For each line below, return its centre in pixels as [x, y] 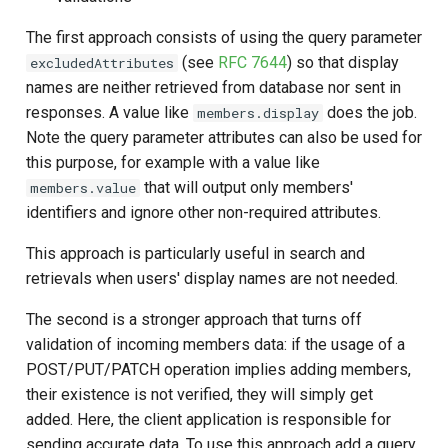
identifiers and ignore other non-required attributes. [203, 212]
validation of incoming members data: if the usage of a [215, 344]
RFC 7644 [252, 62]
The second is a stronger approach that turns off [194, 319]
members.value [83, 187]
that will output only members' [246, 187]
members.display [258, 112]
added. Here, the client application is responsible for [208, 419]
